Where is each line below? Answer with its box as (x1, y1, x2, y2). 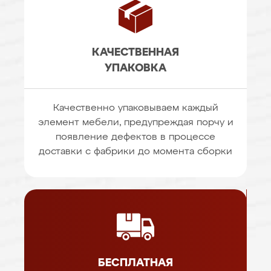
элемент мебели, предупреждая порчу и (38, 118, 233, 128)
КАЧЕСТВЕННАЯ (92, 47, 179, 58)
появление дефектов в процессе (56, 132, 215, 142)
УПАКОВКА (105, 63, 166, 74)
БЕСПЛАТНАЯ (97, 258, 173, 269)
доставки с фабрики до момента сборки (39, 147, 232, 157)
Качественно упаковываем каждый (53, 103, 218, 113)
